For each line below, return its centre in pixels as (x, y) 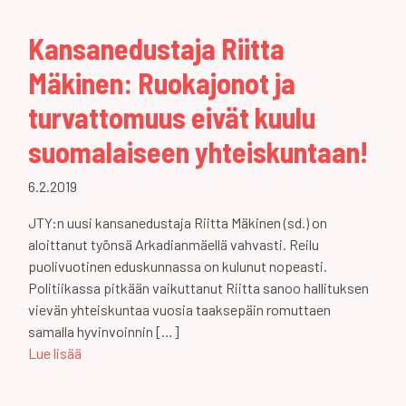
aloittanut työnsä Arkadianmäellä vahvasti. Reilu (174, 244)
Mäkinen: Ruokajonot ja (162, 82)
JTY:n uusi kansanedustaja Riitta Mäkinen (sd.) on (178, 222)
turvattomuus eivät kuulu (172, 116)
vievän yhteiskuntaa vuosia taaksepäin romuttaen (179, 309)
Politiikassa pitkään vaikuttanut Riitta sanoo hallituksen (198, 287)
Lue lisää (55, 353)
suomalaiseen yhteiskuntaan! (198, 151)
